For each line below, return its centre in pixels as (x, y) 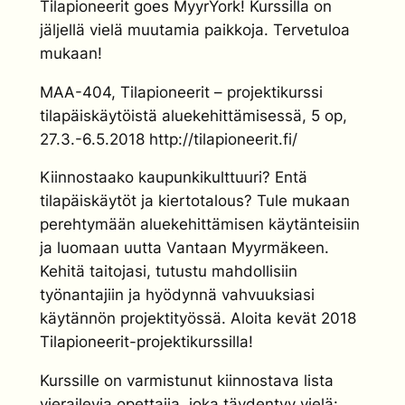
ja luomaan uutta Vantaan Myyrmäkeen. (184, 248)
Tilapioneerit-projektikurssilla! (146, 342)
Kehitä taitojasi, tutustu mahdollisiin (169, 272)
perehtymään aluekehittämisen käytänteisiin (200, 225)
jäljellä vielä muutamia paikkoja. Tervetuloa (195, 29)
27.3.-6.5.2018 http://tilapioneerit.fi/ (169, 139)
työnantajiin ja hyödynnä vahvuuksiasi (177, 295)
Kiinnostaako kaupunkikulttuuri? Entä (174, 178)
